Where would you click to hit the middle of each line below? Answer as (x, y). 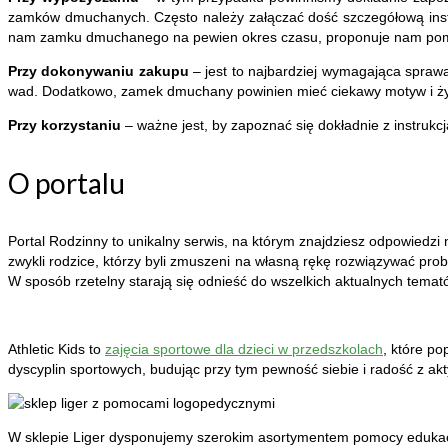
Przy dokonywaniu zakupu (98, 71)
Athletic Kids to (56, 349)
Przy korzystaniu (64, 125)
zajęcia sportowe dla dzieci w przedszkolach (244, 349)
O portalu (66, 183)
